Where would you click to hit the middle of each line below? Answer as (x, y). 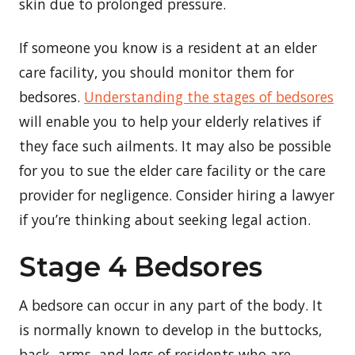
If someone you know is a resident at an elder (168, 47)
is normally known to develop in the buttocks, (171, 329)
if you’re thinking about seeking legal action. (165, 219)
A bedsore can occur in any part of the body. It (171, 305)
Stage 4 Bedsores (141, 267)
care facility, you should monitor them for (157, 72)
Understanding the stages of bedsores (209, 96)
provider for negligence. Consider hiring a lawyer (177, 195)
